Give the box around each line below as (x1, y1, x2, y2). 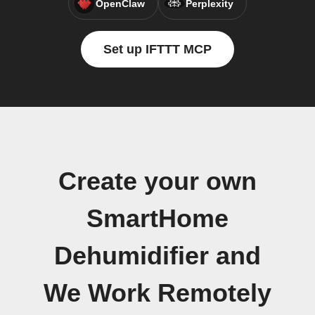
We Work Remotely (44, 279, 271, 307)
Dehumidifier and (54, 242, 261, 270)
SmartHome (86, 205, 229, 233)
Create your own (58, 167, 257, 195)
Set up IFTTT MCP (103, 42, 212, 56)
